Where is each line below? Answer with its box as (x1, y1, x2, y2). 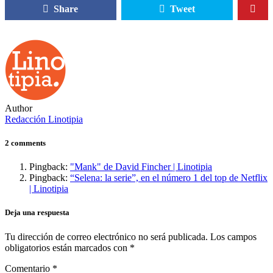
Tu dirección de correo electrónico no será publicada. (5, 231, 208, 242)
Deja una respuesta (5, 208, 69, 218)
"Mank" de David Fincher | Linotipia (70, 161, 212, 172)
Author (5, 102, 32, 113)
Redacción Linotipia (5, 113, 83, 124)
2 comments (5, 138, 46, 148)
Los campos (210, 231, 257, 242)
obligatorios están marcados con (5, 242, 130, 253)
